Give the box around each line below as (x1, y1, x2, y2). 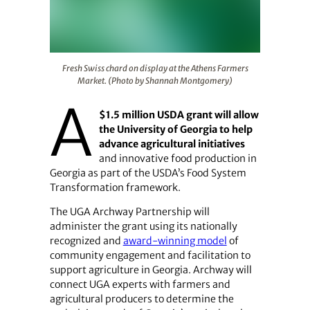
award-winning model (122, 235, 227, 248)
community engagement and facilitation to (49, 249, 250, 262)
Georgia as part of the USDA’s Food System (49, 167, 246, 180)
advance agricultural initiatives (98, 138, 245, 151)
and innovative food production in (98, 152, 257, 165)
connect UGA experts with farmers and (49, 278, 230, 291)
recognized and (49, 235, 123, 248)
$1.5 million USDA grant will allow (98, 109, 259, 122)
